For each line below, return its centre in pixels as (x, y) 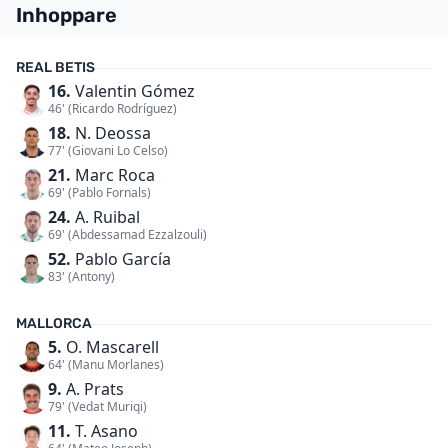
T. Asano (104, 431)
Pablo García (121, 259)
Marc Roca (113, 175)
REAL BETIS (55, 67)
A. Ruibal (105, 217)
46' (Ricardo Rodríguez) (112, 108)
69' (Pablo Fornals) (99, 192)
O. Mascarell (110, 347)
